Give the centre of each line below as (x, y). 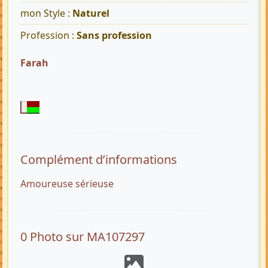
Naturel (91, 13)
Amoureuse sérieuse (67, 183)
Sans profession (114, 36)
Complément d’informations (99, 159)
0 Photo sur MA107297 (83, 236)
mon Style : (46, 13)
